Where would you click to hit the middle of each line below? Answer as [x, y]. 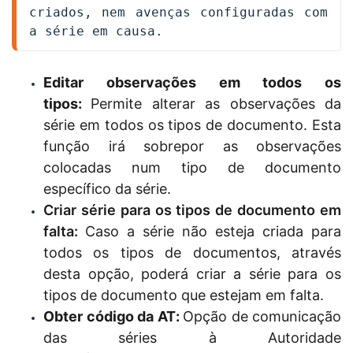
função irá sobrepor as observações [192, 146]
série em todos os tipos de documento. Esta [192, 124]
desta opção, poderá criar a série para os [192, 273]
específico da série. [107, 188]
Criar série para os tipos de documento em [192, 210]
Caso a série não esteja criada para [213, 231]
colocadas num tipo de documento [192, 167]
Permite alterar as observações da [216, 103]
